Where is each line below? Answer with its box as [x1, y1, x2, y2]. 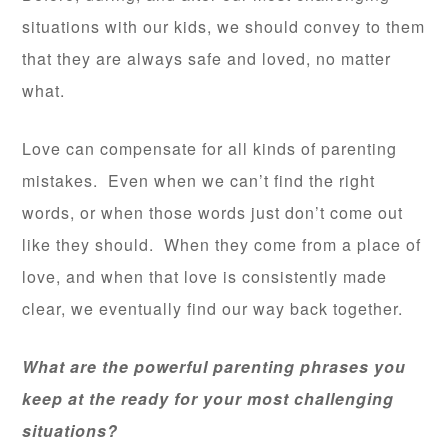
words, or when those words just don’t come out [22, 200, 404, 224]
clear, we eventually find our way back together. [22, 296, 404, 320]
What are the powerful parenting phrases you [22, 354, 407, 378]
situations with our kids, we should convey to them [22, 14, 426, 38]
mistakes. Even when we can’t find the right [22, 168, 376, 192]
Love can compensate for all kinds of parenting [22, 136, 398, 160]
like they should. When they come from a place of [22, 232, 422, 256]
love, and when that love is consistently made [22, 264, 388, 288]
